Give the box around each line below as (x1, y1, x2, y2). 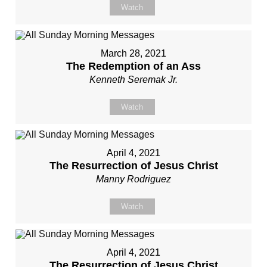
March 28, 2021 (101, 48, 166, 58)
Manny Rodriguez (96, 174, 171, 184)
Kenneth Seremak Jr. (89, 74, 178, 85)
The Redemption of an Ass (66, 60, 201, 72)
